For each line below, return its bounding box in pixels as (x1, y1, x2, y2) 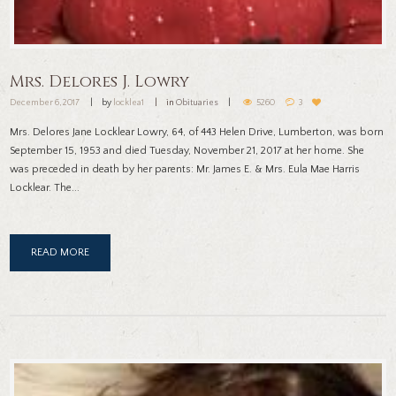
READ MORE (31, 247, 90, 259)
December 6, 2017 (10, 98, 80, 109)
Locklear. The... (10, 182, 80, 194)
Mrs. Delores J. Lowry (10, 70, 190, 93)
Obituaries (182, 98, 218, 109)
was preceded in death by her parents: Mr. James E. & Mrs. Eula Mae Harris (10, 164, 361, 176)
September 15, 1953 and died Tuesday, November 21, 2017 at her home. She (10, 145, 365, 157)
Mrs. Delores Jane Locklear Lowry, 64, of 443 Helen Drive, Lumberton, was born (10, 126, 385, 139)
